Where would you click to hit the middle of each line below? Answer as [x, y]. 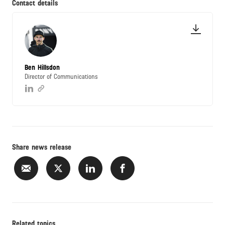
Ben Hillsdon [42, 68]
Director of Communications [61, 77]
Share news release [42, 147]
